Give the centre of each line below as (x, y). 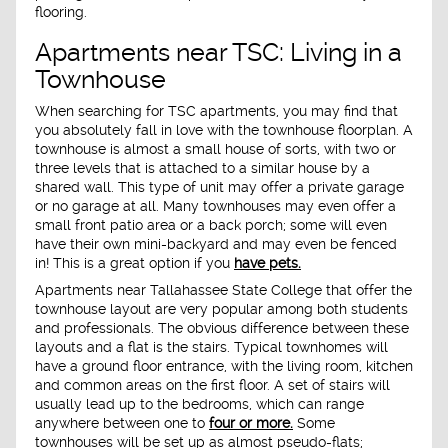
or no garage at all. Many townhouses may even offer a (215, 205)
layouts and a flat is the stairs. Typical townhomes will (211, 347)
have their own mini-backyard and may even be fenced (216, 243)
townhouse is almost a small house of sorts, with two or (215, 148)
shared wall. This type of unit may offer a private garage (219, 186)
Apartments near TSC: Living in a (218, 53)
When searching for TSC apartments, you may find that (216, 110)
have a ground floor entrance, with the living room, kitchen (224, 366)
